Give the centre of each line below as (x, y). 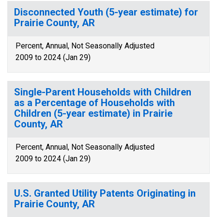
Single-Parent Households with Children (103, 92)
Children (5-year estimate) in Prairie (93, 113)
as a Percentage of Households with (94, 103)
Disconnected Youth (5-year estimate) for (106, 12)
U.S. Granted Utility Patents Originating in (105, 193)
